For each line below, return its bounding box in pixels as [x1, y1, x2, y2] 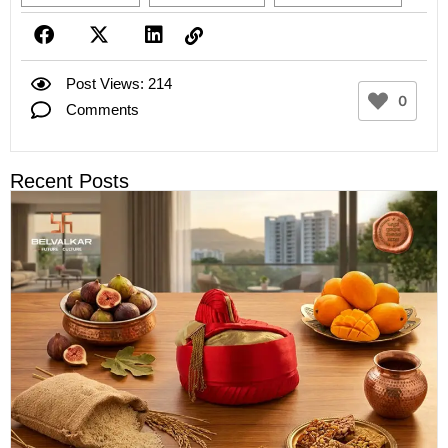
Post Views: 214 [66, 75, 172, 93]
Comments [66, 101, 139, 119]
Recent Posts [10, 170, 129, 193]
